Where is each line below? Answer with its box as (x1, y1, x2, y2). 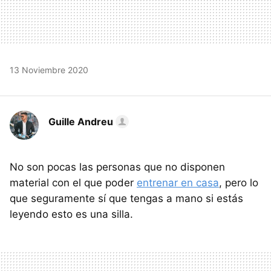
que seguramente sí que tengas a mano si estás (10, 192, 243, 204)
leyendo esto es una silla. (10, 207, 133, 220)
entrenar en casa (137, 176, 219, 189)
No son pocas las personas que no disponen (10, 160, 225, 173)
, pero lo (219, 176, 258, 189)
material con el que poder (10, 176, 137, 189)
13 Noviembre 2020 (10, 64, 88, 75)
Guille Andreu (48, 115, 113, 128)
